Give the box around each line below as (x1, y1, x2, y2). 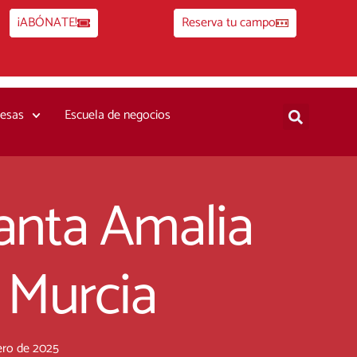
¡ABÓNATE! (17, 12, 77, 33)
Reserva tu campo (182, 12, 277, 33)
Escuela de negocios (65, 104, 171, 126)
